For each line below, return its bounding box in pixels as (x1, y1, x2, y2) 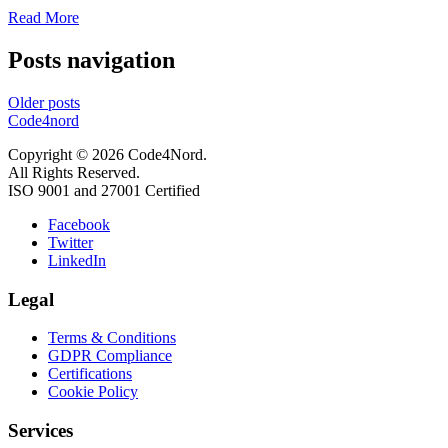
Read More (8, 9, 79, 27)
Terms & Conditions (48, 329, 176, 347)
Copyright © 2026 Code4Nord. (8, 145, 207, 163)
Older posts (8, 93, 80, 111)
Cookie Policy (48, 383, 138, 401)
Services (8, 420, 73, 442)
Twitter (48, 233, 93, 251)
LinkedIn (48, 251, 106, 269)
